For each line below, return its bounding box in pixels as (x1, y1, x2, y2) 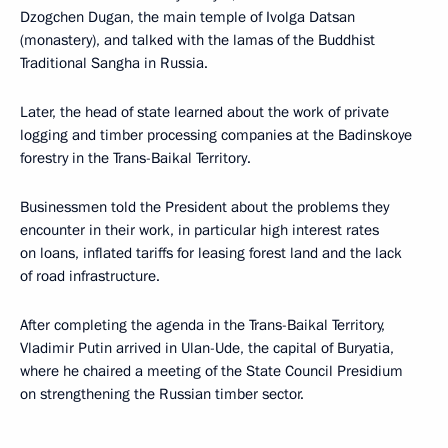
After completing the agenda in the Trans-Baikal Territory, (20, 314, 385, 335)
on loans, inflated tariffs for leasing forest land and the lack (20, 242, 402, 263)
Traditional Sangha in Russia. (20, 52, 208, 73)
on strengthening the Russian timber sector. (20, 383, 304, 404)
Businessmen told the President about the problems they (20, 196, 389, 217)
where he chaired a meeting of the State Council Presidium (20, 360, 403, 381)
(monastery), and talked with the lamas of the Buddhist (20, 29, 375, 50)
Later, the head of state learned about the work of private (20, 101, 389, 122)
